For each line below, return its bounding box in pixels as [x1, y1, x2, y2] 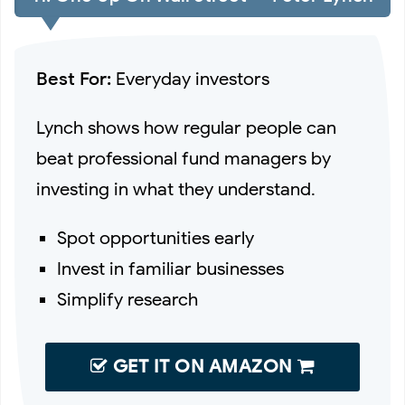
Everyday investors [111, 68, 269, 91]
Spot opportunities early [57, 227, 255, 250]
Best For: [36, 68, 111, 91]
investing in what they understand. [36, 178, 316, 202]
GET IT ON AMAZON [108, 355, 297, 379]
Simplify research [57, 288, 199, 312]
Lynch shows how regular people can [36, 117, 336, 140]
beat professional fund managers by [36, 147, 331, 171]
